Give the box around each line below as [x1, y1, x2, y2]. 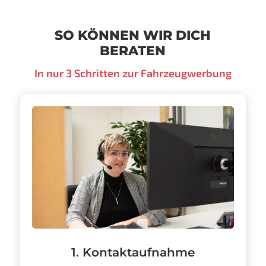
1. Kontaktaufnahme [71, 245, 195, 260]
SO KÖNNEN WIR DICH [55, 27, 211, 44]
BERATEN [100, 43, 166, 59]
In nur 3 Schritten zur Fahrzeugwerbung [34, 66, 232, 80]
